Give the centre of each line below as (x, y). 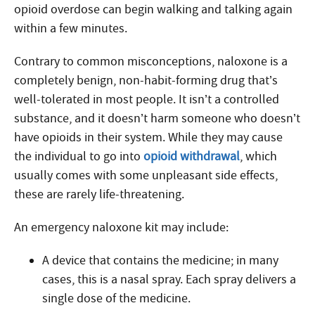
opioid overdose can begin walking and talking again (153, 9)
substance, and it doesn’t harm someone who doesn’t (157, 118)
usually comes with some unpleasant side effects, (146, 175)
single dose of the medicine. (116, 298)
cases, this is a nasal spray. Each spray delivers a (169, 279)
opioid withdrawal (192, 156)
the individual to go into (79, 156)
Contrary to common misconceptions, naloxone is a (151, 62)
